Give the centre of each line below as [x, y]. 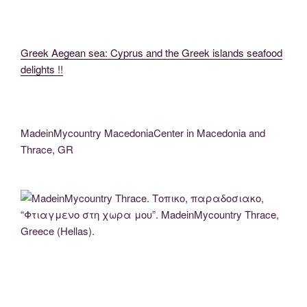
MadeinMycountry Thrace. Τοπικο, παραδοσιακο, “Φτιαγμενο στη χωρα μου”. [149, 244]
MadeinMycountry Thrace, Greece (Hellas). [88, 255]
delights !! [42, 69]
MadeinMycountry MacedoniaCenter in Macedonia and [143, 133]
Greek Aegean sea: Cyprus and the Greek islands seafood [151, 53]
